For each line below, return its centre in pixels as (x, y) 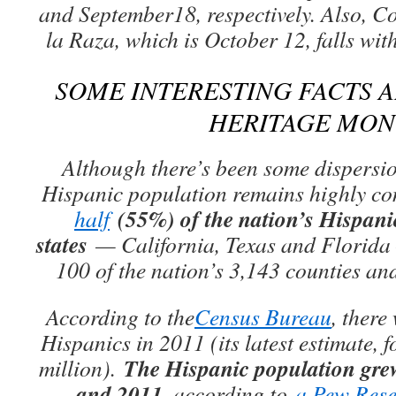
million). (81, 368)
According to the (120, 316)
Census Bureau (263, 316)
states (62, 244)
